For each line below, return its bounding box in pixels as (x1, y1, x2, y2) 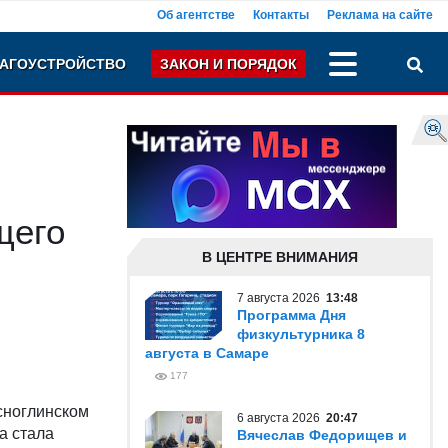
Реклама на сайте (327, 8, 433, 22)
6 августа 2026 (237, 411, 326, 425)
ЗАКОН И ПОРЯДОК (160, 56, 297, 72)
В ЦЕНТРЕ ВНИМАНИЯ (202, 249, 358, 265)
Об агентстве (157, 8, 235, 22)
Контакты (253, 8, 309, 22)
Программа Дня (237, 307, 346, 323)
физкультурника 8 (237, 326, 365, 342)
